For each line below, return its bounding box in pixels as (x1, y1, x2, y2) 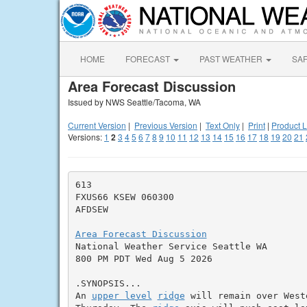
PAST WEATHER (199, 53, 265, 64)
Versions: (68, 131, 104, 143)
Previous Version (134, 119, 197, 131)
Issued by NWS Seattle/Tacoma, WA (68, 96, 201, 108)
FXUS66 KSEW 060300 (75, 191, 174, 202)
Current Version (68, 119, 126, 131)
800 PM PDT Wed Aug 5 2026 (75, 253, 212, 264)
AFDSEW (75, 204, 108, 214)
